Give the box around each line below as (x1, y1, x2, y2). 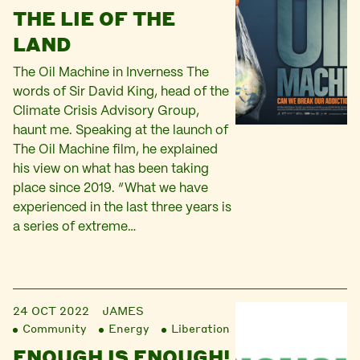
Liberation (171, 321, 230, 335)
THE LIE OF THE (13, 6, 175, 31)
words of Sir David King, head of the (13, 86, 229, 98)
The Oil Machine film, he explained (13, 144, 218, 156)
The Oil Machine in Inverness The (13, 67, 209, 79)
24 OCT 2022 (13, 303, 89, 317)
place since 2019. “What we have (13, 182, 208, 194)
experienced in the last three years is (13, 202, 231, 214)
